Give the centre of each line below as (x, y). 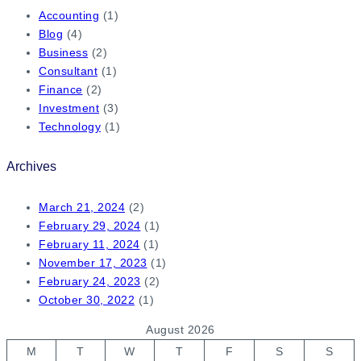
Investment (69, 108)
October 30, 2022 (87, 299)
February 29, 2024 (90, 225)
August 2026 (180, 329)
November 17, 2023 (93, 262)
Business (63, 52)
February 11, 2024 (89, 244)
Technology (70, 126)
